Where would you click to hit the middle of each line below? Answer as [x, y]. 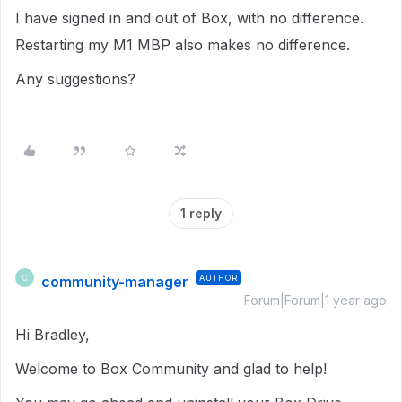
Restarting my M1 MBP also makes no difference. [183, 45]
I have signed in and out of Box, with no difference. [189, 18]
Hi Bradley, [55, 335]
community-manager [115, 282]
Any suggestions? [75, 79]
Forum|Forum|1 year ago [315, 300]
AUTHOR [218, 278]
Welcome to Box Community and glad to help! [171, 369]
